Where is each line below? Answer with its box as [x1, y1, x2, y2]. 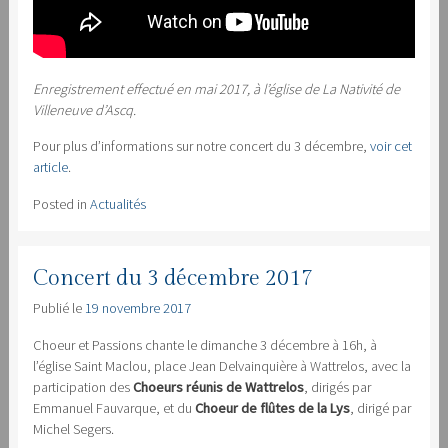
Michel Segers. [32, 419, 114, 438]
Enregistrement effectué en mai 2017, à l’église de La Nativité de [32, 79, 400, 98]
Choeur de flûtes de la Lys [194, 398, 350, 417]
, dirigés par [303, 377, 371, 396]
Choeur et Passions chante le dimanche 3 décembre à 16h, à [32, 335, 377, 354]
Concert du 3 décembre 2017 [32, 265, 313, 291]
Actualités [89, 194, 146, 213]
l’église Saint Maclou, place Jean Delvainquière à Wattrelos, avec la [32, 356, 411, 375]
